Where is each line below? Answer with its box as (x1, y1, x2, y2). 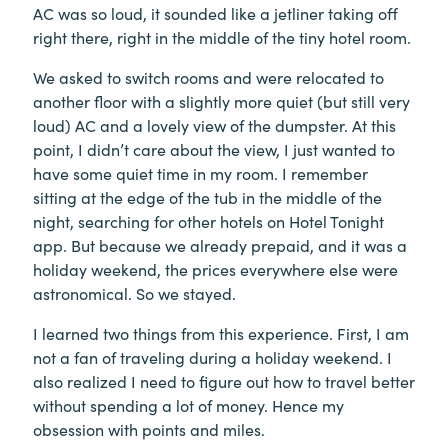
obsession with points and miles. (33, 418, 265, 441)
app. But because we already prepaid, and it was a (33, 234, 407, 257)
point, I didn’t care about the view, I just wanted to (33, 138, 395, 161)
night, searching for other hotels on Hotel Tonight (33, 210, 384, 233)
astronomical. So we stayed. (33, 282, 236, 305)
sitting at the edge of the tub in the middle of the (33, 186, 382, 209)
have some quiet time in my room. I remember (33, 162, 368, 185)
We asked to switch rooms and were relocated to (33, 66, 384, 89)
